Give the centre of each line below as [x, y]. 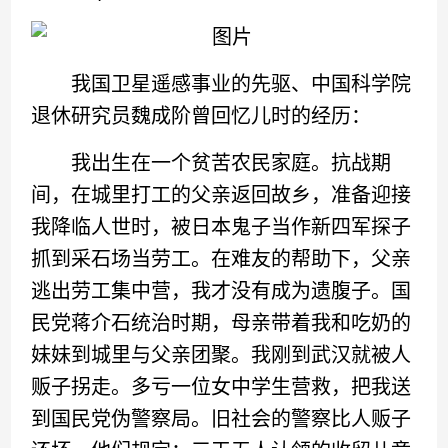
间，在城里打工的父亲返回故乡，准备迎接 [221, 195]
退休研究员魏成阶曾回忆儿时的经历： [201, 116]
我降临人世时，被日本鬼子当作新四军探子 [221, 227]
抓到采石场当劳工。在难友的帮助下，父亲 [221, 259]
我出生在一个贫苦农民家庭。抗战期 [211, 163]
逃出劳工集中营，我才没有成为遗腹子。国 [221, 291]
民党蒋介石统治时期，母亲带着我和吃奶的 [221, 323]
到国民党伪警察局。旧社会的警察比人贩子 [221, 419]
